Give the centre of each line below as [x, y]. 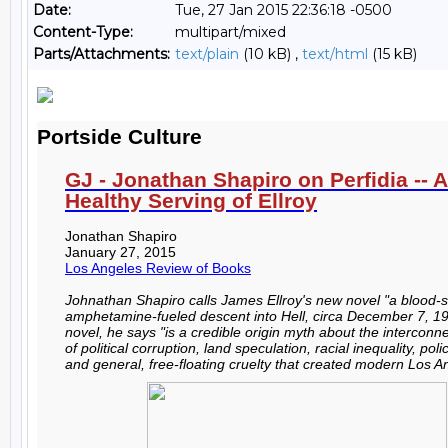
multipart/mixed [230, 32]
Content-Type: [83, 32]
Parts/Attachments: [101, 54]
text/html [335, 54]
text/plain [207, 54]
